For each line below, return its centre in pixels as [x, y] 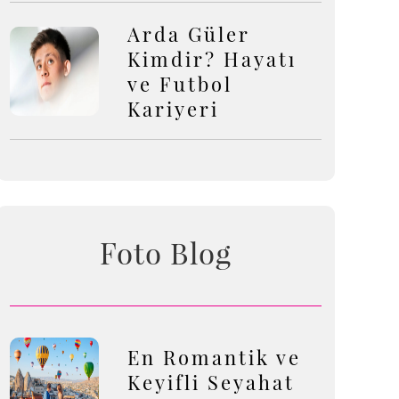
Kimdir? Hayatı [212, 59]
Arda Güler [189, 34]
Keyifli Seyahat [211, 382]
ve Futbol [180, 84]
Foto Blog [166, 252]
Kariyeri [173, 109]
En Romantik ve [214, 357]
